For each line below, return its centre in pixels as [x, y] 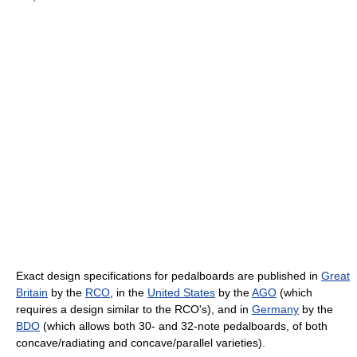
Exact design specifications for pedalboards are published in [169, 276]
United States [181, 293]
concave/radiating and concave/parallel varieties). [141, 343]
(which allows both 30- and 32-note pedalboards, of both [184, 326]
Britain [32, 293]
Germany [275, 310]
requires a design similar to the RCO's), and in [134, 310]
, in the [129, 293]
